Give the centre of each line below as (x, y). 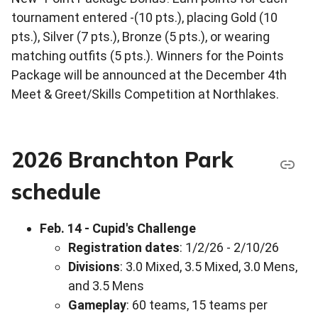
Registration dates (124, 247)
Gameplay (97, 305)
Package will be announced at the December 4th (149, 75)
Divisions (94, 266)
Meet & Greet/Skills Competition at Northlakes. (145, 94)
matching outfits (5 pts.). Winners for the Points (148, 55)
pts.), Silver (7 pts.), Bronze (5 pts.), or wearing (141, 36)
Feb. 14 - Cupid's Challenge (118, 228)
